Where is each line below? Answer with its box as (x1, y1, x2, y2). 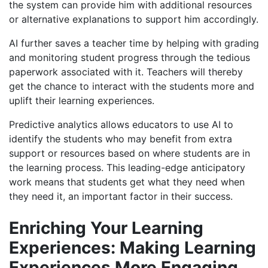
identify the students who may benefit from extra (9, 133, 232, 145)
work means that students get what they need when (9, 176, 245, 188)
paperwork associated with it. (9, 66, 144, 78)
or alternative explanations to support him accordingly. (9, 13, 258, 26)
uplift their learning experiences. (9, 95, 154, 107)
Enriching (9, 218, 90, 239)
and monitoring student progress (9, 51, 158, 64)
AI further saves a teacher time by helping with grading (9, 37, 259, 50)
